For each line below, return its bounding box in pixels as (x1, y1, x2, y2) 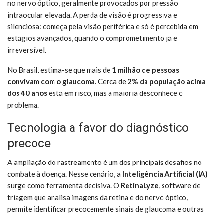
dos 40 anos (7, 88, 47, 97)
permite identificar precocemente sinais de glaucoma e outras (7, 204, 204, 213)
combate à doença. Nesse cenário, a (7, 169, 122, 178)
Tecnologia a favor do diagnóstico (7, 120, 189, 135)
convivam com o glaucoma (7, 76, 95, 86)
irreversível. (7, 45, 46, 54)
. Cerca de (95, 76, 127, 86)
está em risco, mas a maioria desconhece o (47, 88, 183, 97)
